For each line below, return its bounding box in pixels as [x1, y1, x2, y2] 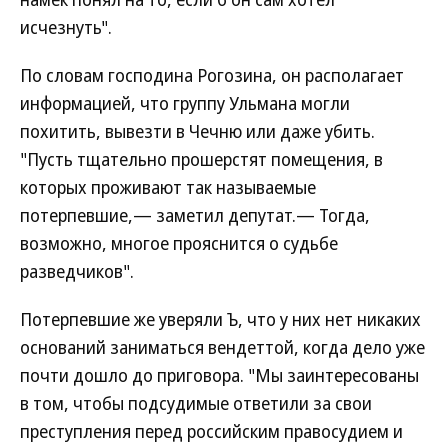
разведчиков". [20, 259, 134, 283]
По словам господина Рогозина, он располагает [20, 63, 404, 87]
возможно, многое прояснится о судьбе [20, 231, 338, 255]
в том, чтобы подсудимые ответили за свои [20, 391, 372, 415]
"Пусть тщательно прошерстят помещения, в [20, 147, 383, 171]
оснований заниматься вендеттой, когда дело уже [20, 335, 425, 359]
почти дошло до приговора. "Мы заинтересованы [20, 363, 419, 387]
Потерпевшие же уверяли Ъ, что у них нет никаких [20, 307, 421, 331]
